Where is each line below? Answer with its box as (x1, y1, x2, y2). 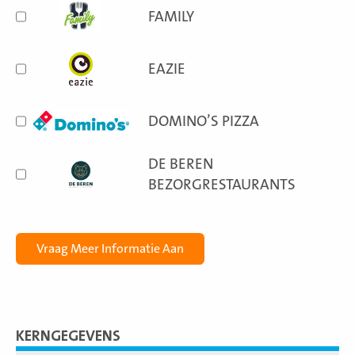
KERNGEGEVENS (16, 327, 120, 345)
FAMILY (148, 8, 195, 25)
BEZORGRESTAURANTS (148, 176, 296, 193)
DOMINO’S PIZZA (148, 113, 260, 130)
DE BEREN (148, 155, 214, 173)
